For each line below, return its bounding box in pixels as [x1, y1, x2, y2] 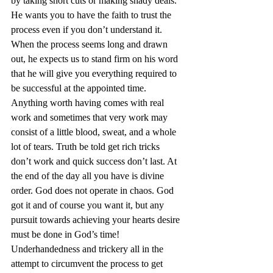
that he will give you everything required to [11, 68, 179, 79]
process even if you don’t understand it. [11, 24, 165, 35]
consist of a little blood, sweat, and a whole [11, 127, 179, 138]
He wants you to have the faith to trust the [11, 10, 174, 21]
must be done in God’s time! [11, 229, 122, 240]
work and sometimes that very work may [11, 112, 170, 123]
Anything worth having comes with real [11, 97, 166, 108]
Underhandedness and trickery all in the [11, 244, 166, 255]
